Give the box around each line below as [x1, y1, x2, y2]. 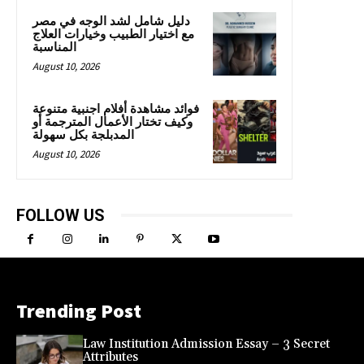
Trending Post [16, 297, 141, 323]
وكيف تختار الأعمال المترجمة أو [32, 114, 193, 130]
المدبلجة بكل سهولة [32, 127, 134, 143]
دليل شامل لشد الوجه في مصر [32, 13, 190, 29]
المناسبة [32, 39, 76, 55]
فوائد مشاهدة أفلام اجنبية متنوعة [32, 101, 199, 117]
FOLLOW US [16, 205, 105, 225]
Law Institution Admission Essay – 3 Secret [82, 336, 330, 352]
